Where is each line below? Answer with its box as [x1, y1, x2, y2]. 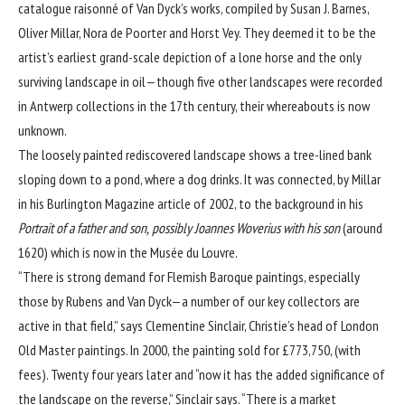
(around [340, 218, 382, 237]
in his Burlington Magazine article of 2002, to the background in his [18, 193, 363, 212]
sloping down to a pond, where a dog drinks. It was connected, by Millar [18, 169, 381, 188]
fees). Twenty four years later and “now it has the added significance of [18, 364, 385, 383]
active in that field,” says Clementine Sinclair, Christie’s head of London [18, 316, 379, 334]
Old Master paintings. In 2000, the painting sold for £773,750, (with [18, 340, 361, 359]
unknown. [18, 120, 67, 139]
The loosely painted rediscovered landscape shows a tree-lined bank [18, 145, 372, 164]
